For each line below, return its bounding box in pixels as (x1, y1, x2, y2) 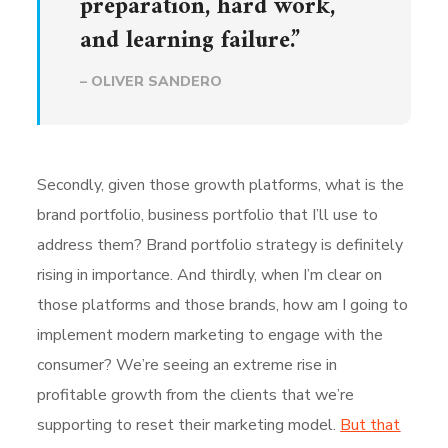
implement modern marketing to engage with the (37, 323, 384, 346)
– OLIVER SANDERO (80, 71, 223, 91)
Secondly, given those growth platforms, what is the (37, 173, 405, 196)
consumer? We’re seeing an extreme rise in (37, 353, 338, 376)
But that (340, 413, 401, 436)
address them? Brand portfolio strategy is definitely (37, 233, 404, 256)
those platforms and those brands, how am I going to (37, 293, 409, 316)
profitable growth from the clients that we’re (37, 383, 355, 406)
